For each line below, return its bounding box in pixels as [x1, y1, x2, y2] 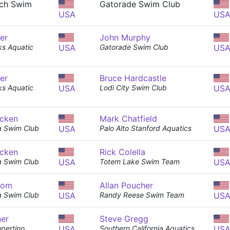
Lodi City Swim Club [100, 83, 167, 92]
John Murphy [100, 32, 150, 43]
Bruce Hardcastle [100, 73, 166, 83]
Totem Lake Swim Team [100, 157, 180, 166]
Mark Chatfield [100, 113, 157, 124]
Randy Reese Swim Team [100, 190, 184, 199]
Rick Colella [100, 147, 145, 157]
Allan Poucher [100, 180, 153, 190]
